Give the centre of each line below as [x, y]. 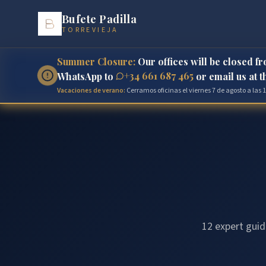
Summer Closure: [96, 61]
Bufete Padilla [99, 19]
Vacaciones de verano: [91, 91]
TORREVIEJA [90, 30]
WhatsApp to [85, 76]
